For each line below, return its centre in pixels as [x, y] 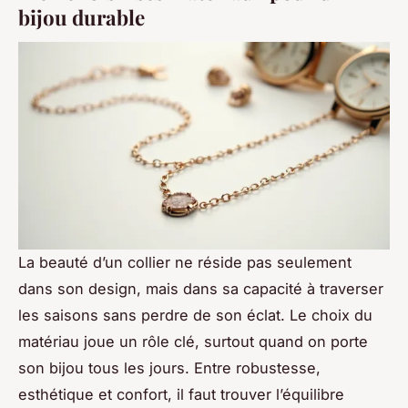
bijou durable [82, 17]
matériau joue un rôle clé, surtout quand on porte [193, 342]
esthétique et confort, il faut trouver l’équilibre [181, 395]
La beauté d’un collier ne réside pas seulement [185, 263]
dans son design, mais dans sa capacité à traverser [201, 289]
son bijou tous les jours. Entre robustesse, [169, 368]
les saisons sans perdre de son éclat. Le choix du [195, 316]
